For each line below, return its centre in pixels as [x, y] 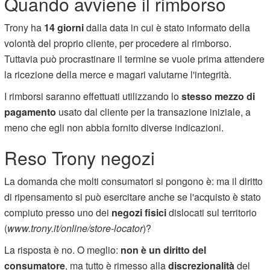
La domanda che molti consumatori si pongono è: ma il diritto [134, 181]
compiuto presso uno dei [58, 212]
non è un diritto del [164, 250]
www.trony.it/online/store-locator [75, 228]
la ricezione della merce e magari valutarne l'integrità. [118, 74]
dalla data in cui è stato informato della [167, 27]
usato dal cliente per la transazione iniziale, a [154, 111]
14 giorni [64, 27]
